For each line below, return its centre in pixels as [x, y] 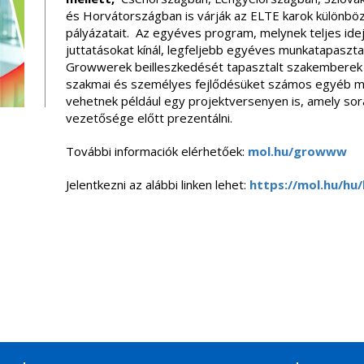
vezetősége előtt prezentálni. [149, 118]
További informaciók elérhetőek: [156, 151]
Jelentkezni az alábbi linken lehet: [157, 184]
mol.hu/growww [297, 151]
